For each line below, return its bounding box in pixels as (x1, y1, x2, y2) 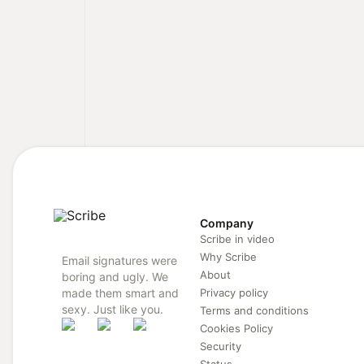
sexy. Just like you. (62, 301, 163, 316)
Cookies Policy (200, 321, 273, 335)
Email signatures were (62, 253, 177, 267)
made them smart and (62, 285, 179, 300)
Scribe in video (200, 232, 275, 245)
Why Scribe (200, 249, 257, 263)
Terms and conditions (200, 303, 309, 317)
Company (200, 215, 253, 230)
